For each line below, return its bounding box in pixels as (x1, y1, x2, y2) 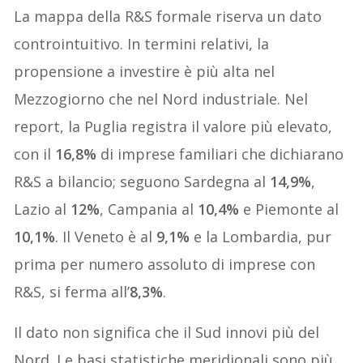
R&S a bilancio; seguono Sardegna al (14, 171, 271, 191)
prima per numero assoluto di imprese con (14, 254, 316, 274)
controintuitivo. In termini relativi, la (14, 33, 270, 53)
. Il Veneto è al (55, 226, 157, 246)
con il (14, 143, 56, 164)
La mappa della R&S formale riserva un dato (14, 6, 322, 26)
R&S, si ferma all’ (14, 281, 130, 301)
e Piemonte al (239, 199, 340, 219)
